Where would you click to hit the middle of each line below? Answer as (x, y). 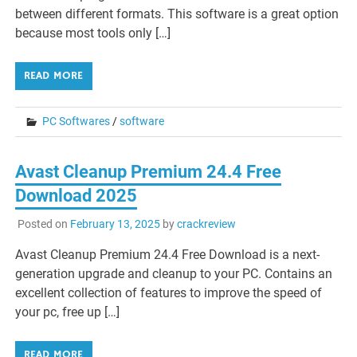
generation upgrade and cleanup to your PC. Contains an (174, 273)
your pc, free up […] (68, 312)
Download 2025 (76, 196)
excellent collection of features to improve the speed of (169, 292)
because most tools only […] (93, 33)
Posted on (43, 224)
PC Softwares (76, 122)
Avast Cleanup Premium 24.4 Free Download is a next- (168, 254)
